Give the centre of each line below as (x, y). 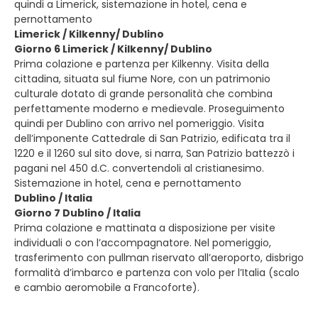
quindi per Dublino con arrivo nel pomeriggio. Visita (139, 124)
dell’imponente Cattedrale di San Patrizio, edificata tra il (152, 138)
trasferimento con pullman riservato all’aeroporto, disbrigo (159, 258)
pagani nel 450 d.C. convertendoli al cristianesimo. (139, 168)
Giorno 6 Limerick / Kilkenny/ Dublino (113, 49)
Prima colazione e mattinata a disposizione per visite (145, 228)
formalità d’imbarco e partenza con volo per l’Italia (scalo (157, 273)
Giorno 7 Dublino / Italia (77, 213)
